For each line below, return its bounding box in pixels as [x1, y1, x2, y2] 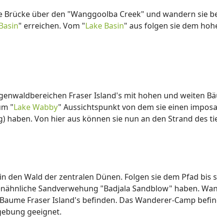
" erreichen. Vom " [18, 20, 85, 31]
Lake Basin [85, 20, 124, 31]
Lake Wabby [14, 102, 58, 112]
